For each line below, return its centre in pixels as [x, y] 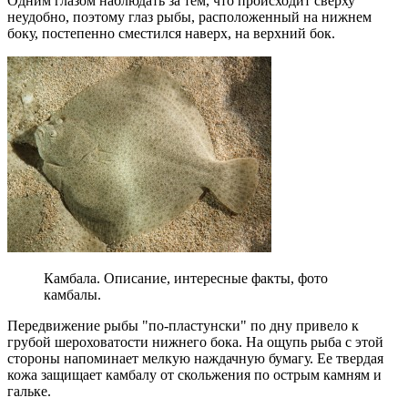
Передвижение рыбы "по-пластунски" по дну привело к [183, 325]
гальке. [29, 391]
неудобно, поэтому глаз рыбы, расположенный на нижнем [189, 16]
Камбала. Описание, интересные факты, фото [186, 278]
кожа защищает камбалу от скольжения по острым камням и [194, 374]
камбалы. [72, 294]
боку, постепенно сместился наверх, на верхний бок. [171, 33]
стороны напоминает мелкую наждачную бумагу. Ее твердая [195, 358]
